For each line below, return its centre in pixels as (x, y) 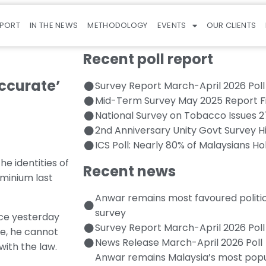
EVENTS (172, 25)
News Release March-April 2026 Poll (179, 243)
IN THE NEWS (54, 25)
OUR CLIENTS (231, 25)
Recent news (129, 171)
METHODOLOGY (118, 25)
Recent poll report (148, 59)
